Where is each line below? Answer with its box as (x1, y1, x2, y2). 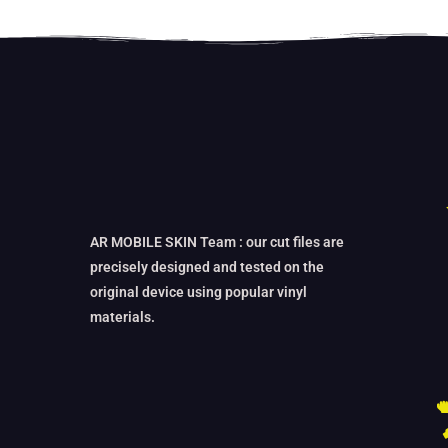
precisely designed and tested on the (90, 259, 324, 276)
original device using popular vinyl (90, 284, 307, 301)
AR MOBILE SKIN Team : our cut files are (90, 234, 344, 251)
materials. (90, 309, 155, 326)
